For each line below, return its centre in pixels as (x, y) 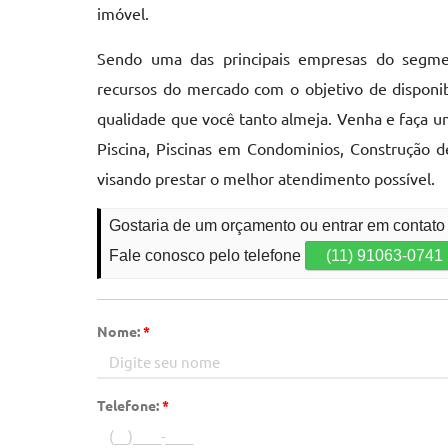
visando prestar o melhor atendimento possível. (266, 178)
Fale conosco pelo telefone (207, 255)
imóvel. (123, 13)
